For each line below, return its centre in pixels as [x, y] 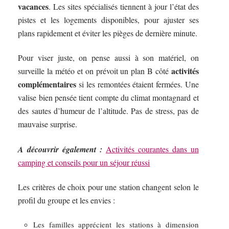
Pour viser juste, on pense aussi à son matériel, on [108, 58]
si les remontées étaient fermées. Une [138, 84]
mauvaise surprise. [48, 124]
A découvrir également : [60, 149]
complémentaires [47, 84]
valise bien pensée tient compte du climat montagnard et [108, 98]
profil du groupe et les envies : [67, 200]
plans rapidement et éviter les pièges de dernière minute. [108, 33]
